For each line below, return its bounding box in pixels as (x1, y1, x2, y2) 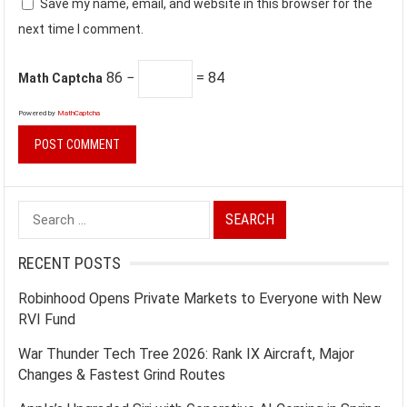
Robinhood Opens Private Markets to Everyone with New (18, 290, 382, 307)
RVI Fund (18, 311, 76, 328)
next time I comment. (18, 22, 144, 36)
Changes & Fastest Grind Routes (18, 366, 226, 383)
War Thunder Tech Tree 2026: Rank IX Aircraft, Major (18, 345, 355, 362)
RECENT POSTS (18, 253, 122, 273)
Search (17, 203, 63, 221)
